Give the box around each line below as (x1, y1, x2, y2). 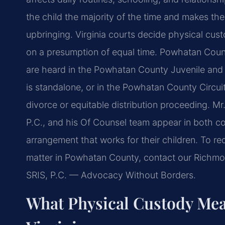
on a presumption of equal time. (26, 47, 157, 58)
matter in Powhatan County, (26, 152, 141, 163)
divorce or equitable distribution (26, 99, 158, 110)
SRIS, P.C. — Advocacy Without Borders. (26, 170, 196, 181)
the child (26, 12, 62, 23)
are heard (26, 64, 66, 75)
